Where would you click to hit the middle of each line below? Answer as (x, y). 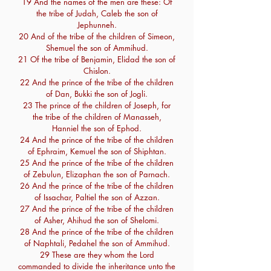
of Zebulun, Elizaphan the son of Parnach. (97, 174)
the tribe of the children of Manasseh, (97, 117)
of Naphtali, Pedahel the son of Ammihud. (97, 243)
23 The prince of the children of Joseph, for (97, 105)
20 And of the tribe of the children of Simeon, (97, 36)
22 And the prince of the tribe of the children (97, 82)
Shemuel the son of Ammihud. (97, 48)
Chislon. (97, 71)
